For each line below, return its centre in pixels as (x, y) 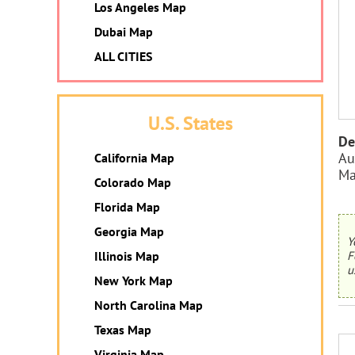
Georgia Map (129, 231)
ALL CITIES (123, 56)
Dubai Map (124, 32)
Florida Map (127, 207)
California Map (134, 158)
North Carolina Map (149, 305)
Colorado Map (133, 182)
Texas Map (123, 330)
